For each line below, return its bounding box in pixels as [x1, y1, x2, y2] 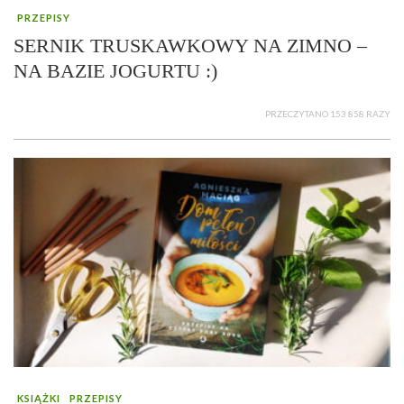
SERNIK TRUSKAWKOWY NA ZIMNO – [14, 34, 367, 58]
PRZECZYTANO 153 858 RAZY [265, 108, 390, 120]
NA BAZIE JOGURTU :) [14, 60, 217, 83]
